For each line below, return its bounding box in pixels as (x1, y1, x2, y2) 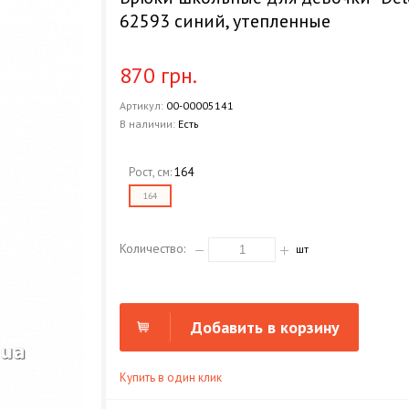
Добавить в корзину (190, 317, 340, 338)
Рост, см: (129, 164, 175, 180)
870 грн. (120, 61, 198, 89)
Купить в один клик (120, 370, 223, 385)
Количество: (120, 239, 186, 257)
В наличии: (120, 117, 179, 131)
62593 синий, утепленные (120, 9, 331, 33)
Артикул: (120, 99, 167, 112)
